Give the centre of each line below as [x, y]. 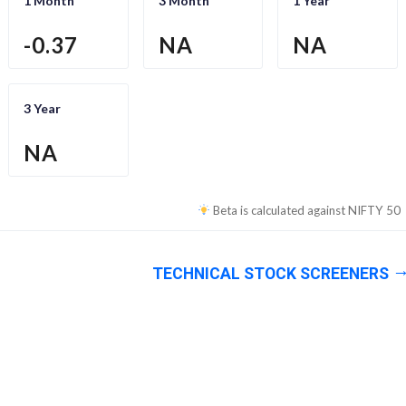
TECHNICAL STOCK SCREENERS [271, 274]
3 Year [42, 109]
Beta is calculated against [280, 211]
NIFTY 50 [374, 211]
